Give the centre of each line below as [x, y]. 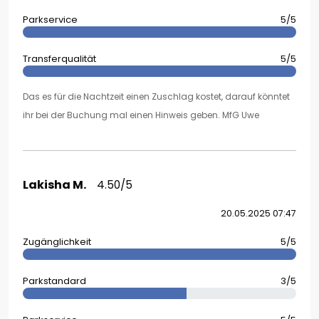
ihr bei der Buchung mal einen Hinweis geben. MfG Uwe [141, 115]
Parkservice [50, 20]
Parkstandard [54, 281]
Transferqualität [59, 59]
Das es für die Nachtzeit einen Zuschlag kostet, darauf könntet [156, 97]
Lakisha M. [54, 185]
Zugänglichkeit [57, 242]
